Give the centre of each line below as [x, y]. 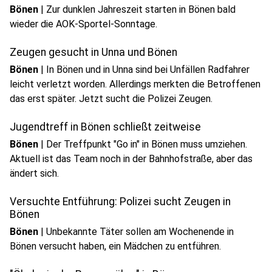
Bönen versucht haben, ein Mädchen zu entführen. [115, 246]
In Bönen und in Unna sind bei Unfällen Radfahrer [148, 70]
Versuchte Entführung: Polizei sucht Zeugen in [120, 202]
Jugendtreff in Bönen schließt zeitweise [105, 127]
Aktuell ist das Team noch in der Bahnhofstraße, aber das [131, 159]
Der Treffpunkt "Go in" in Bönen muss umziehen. [147, 144]
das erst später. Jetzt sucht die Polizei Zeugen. [111, 99]
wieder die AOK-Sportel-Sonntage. [83, 24]
